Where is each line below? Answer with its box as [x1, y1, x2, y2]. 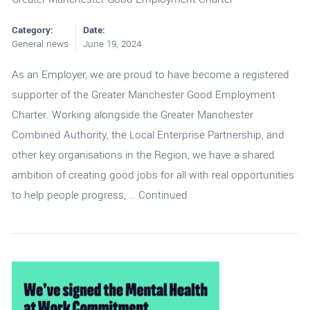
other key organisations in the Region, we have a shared [11, 147, 275, 163]
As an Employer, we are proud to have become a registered [11, 66, 289, 82]
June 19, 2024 [82, 37, 141, 51]
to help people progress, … [11, 187, 138, 203]
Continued [138, 187, 188, 203]
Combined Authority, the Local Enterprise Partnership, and [11, 127, 284, 143]
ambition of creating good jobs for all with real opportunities [11, 167, 294, 183]
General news [11, 37, 69, 51]
